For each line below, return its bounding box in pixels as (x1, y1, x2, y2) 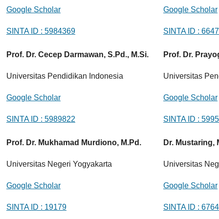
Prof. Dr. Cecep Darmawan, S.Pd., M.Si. (6, 50, 149, 59)
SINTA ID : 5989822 (6, 115, 75, 124)
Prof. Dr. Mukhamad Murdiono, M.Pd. (6, 138, 141, 147)
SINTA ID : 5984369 (6, 27, 75, 36)
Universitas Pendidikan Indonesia (6, 71, 123, 80)
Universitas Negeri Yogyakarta (6, 159, 112, 168)
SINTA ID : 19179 (6, 203, 66, 212)
